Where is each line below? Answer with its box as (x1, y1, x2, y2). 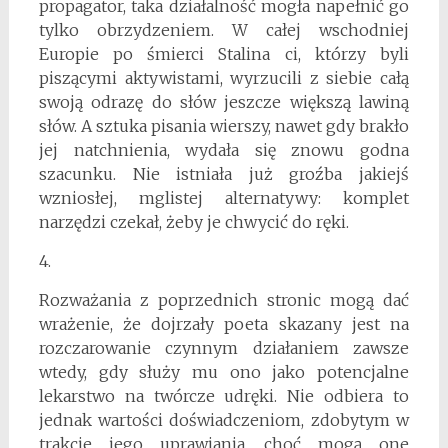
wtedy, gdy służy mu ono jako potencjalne (38, 361, 410, 382)
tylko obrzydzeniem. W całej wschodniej (38, 19, 410, 40)
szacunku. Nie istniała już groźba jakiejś (38, 163, 410, 184)
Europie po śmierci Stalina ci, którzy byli (38, 43, 410, 64)
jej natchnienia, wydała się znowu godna (38, 139, 410, 160)
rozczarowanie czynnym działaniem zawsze (38, 337, 410, 358)
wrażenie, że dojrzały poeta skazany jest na (38, 313, 410, 334)
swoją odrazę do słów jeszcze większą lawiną (38, 91, 410, 112)
